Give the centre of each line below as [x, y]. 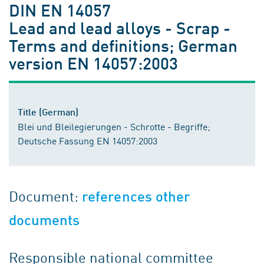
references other [136, 197]
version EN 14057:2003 [93, 63]
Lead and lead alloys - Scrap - [120, 27]
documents [44, 220]
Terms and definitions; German [123, 45]
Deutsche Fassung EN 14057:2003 [88, 140]
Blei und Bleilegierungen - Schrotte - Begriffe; [114, 126]
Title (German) [48, 112]
